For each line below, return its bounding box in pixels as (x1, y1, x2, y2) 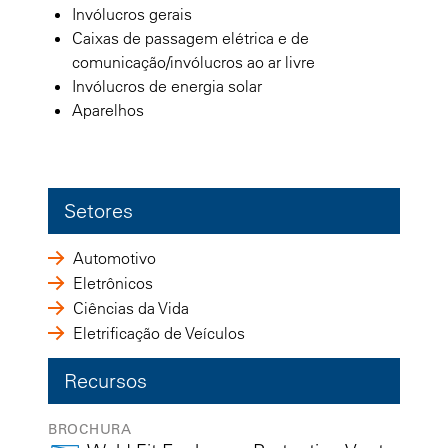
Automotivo (73, 247, 156, 268)
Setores (64, 197, 133, 223)
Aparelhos (72, 99, 144, 120)
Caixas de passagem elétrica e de (72, 27, 309, 48)
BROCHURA (48, 419, 132, 438)
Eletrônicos (73, 272, 153, 293)
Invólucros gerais (72, 3, 192, 24)
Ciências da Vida (73, 297, 189, 318)
